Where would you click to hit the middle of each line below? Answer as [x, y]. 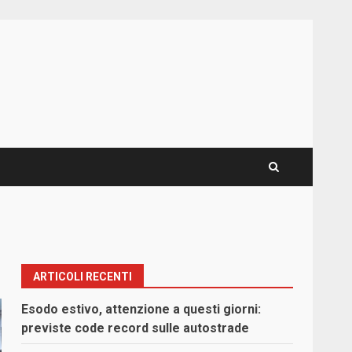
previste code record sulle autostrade [136, 328]
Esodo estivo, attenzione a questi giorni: [141, 310]
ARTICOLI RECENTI [83, 277]
